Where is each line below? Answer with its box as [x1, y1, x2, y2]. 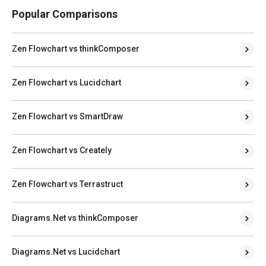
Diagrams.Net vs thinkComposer [12, 213, 138, 223]
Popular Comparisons [12, 7, 118, 20]
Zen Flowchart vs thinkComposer [12, 43, 140, 53]
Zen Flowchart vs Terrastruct [12, 179, 123, 189]
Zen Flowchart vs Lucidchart [12, 77, 121, 87]
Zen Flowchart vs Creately [12, 145, 112, 155]
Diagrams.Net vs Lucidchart [12, 246, 120, 256]
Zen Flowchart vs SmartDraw [12, 111, 123, 121]
